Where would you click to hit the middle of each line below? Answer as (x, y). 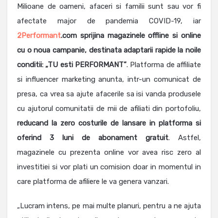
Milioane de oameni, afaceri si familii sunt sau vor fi (109, 7)
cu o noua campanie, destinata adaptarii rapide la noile (109, 50)
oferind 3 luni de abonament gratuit (93, 138)
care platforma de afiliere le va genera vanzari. (93, 182)
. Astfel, (185, 138)
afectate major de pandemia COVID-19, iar (109, 21)
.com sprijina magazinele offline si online (131, 36)
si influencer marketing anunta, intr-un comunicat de (109, 80)
